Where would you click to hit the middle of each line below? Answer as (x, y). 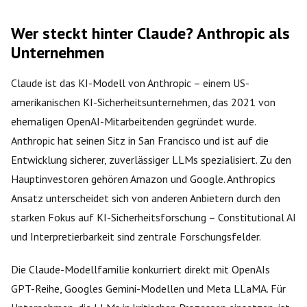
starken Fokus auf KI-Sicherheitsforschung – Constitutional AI (153, 217)
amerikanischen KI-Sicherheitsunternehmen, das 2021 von (143, 102)
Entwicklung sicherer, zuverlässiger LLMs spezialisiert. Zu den (151, 159)
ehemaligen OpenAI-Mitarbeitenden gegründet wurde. (133, 121)
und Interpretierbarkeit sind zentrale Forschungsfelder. (136, 236)
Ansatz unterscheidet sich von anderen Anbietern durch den (146, 198)
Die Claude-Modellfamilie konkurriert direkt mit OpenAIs (140, 269)
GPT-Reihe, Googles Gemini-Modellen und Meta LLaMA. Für (148, 288)
